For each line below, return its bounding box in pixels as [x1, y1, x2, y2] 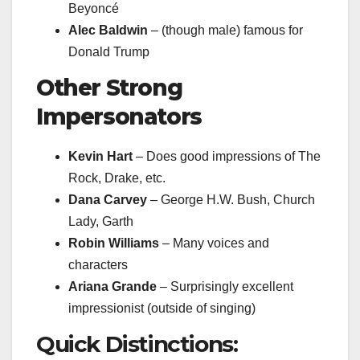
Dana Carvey [68, 192, 147, 207]
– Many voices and [159, 235, 269, 250]
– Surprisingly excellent [157, 279, 293, 293]
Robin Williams [68, 235, 159, 250]
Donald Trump [68, 45, 149, 59]
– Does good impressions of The [133, 149, 321, 163]
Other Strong [36, 73, 182, 101]
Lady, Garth [68, 214, 133, 228]
